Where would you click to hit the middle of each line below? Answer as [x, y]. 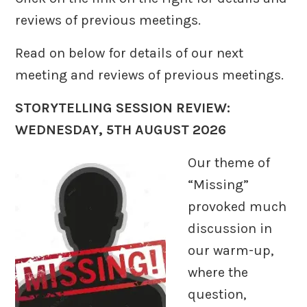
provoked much [237, 206]
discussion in [230, 228]
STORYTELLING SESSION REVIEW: [125, 108]
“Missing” [219, 184]
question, [217, 294]
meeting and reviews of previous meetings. [150, 75]
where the [218, 272]
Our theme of [229, 162]
